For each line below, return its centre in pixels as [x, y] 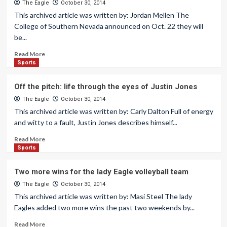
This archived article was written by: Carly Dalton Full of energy [113, 111]
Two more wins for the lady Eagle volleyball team [101, 172]
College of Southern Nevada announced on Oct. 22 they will [108, 26]
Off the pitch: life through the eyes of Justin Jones [105, 87]
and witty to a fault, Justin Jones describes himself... [96, 122]
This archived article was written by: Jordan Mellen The [101, 15]
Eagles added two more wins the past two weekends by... [104, 207]
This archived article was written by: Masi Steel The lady [103, 196]
